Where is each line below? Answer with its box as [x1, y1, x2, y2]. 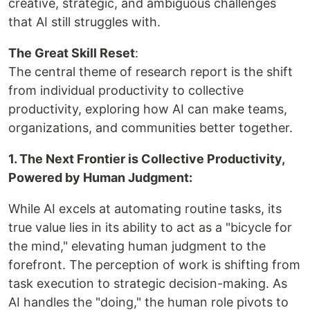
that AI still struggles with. [8, 15, 161, 30]
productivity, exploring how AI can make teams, [8, 102, 287, 117]
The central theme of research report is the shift [8, 64, 293, 80]
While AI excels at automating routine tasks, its [8, 201, 282, 217]
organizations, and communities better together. [8, 120, 293, 136]
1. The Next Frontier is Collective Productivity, [8, 152, 284, 167]
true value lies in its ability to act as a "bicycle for [8, 220, 292, 235]
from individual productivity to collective [8, 83, 244, 98]
